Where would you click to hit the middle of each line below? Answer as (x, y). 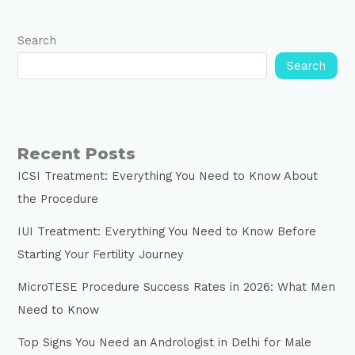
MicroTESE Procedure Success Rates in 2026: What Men (177, 287)
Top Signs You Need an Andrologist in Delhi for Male (165, 343)
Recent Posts (77, 154)
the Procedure (58, 199)
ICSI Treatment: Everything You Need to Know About (168, 176)
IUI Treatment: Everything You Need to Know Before (167, 232)
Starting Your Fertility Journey (101, 255)
